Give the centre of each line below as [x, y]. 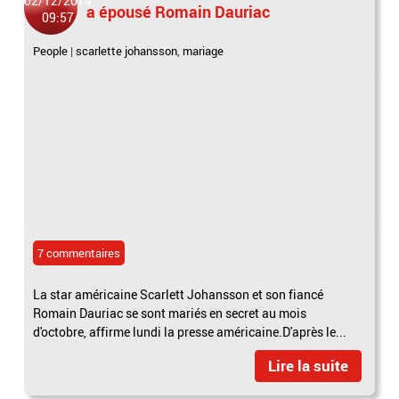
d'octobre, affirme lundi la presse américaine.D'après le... [190, 331]
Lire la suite [308, 365]
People [51, 50]
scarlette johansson [127, 50]
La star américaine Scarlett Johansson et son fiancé [179, 294]
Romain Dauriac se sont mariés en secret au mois [170, 313]
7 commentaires [79, 252]
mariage [204, 50]
